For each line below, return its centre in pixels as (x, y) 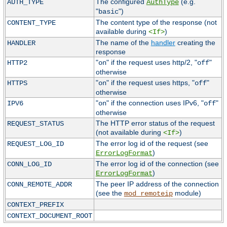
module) (187, 193)
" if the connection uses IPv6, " (155, 103)
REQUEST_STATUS (35, 124)
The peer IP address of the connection (157, 184)
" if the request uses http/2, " (152, 63)
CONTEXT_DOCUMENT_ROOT (49, 216)
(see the (110, 193)
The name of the (123, 43)
